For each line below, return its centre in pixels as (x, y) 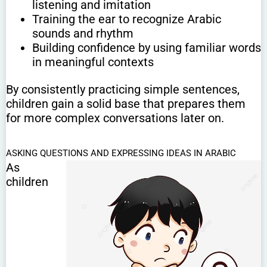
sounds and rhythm (83, 34)
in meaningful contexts (93, 62)
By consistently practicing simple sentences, (123, 90)
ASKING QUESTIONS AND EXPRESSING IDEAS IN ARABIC (121, 153)
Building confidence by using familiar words (146, 48)
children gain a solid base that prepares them (126, 104)
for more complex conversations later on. (115, 118)
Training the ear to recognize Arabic (126, 19)
